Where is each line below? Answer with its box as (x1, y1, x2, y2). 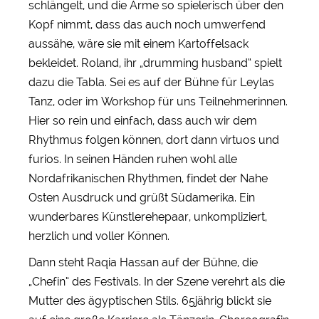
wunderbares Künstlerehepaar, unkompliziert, (28, 209, 267, 224)
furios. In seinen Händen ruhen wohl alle (28, 152, 237, 166)
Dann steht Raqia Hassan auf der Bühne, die (28, 255, 258, 269)
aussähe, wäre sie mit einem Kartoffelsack (28, 36, 249, 51)
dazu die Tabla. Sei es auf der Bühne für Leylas (28, 75, 274, 89)
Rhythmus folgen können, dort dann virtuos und (28, 132, 279, 147)
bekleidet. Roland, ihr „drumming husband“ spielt (28, 56, 282, 70)
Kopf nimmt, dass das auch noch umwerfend (28, 17, 266, 31)
